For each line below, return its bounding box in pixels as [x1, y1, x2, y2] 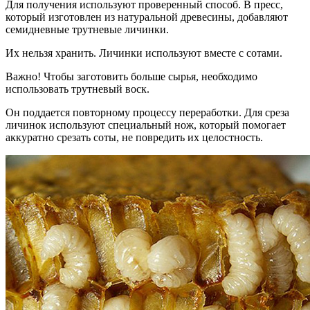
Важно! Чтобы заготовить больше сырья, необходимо [6, 71, 257, 83]
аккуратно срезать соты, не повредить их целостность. [6, 131, 263, 144]
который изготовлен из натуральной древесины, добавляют [6, 11, 288, 24]
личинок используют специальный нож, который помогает [6, 119, 286, 131]
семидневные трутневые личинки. [6, 24, 169, 36]
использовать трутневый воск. [6, 83, 149, 95]
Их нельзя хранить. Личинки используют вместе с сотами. [6, 47, 282, 60]
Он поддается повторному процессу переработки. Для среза [6, 107, 289, 119]
